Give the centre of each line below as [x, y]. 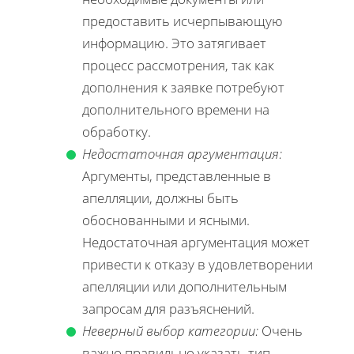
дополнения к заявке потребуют [183, 88]
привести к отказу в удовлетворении [198, 265]
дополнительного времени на [176, 110]
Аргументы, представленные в [177, 176]
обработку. [117, 132]
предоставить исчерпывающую [183, 21]
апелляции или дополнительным [185, 287]
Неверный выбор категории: [170, 331]
